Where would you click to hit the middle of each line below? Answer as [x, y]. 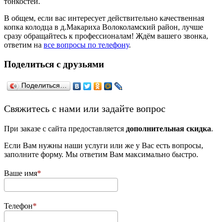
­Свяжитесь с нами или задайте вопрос [85, 108]
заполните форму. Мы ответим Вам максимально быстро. [101, 154]
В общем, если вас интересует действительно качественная [104, 18]
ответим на [24, 45]
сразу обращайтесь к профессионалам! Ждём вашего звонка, [106, 36]
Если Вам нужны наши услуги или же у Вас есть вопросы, [104, 145]
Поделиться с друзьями [54, 64]
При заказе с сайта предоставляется [65, 128]
